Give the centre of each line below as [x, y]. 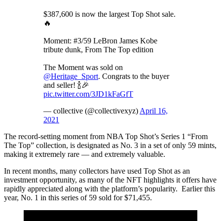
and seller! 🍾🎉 [66, 85]
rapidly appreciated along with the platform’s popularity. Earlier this [110, 189]
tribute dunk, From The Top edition [98, 50]
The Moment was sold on [83, 68]
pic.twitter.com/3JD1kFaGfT [88, 94]
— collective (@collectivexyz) [92, 111]
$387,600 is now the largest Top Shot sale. [110, 14]
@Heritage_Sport [71, 76]
